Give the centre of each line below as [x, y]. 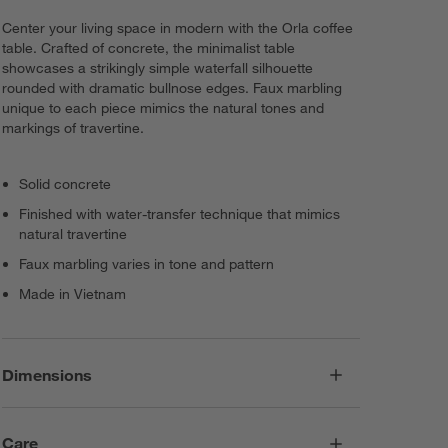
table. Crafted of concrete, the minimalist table [149, 48]
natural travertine [73, 234]
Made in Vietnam [73, 294]
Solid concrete [65, 184]
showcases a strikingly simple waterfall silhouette [158, 68]
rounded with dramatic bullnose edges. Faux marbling [172, 88]
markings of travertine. [73, 128]
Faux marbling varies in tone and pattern [147, 264]
